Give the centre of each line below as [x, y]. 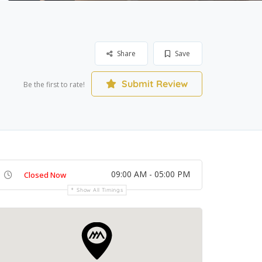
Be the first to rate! [54, 85]
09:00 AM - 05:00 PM [151, 174]
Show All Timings [100, 190]
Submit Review [154, 84]
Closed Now [45, 175]
